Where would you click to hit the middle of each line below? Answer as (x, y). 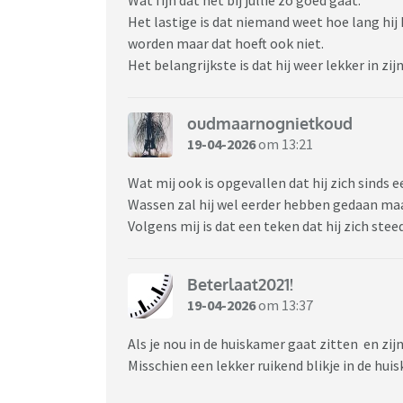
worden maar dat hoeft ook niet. (227, 43)
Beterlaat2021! (240, 285)
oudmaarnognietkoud (270, 124)
